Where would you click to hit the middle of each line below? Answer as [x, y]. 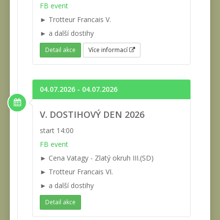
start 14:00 [57, 131]
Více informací [109, 50]
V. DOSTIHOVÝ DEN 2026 [92, 115]
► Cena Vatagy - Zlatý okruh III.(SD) [97, 158]
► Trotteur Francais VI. [76, 172]
